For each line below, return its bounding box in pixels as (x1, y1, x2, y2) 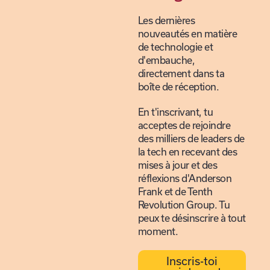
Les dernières (137, 15, 195, 27)
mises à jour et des (137, 160, 218, 171)
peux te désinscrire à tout (137, 213, 246, 224)
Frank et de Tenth (137, 186, 213, 198)
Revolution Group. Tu (137, 199, 230, 211)
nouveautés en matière (137, 28, 237, 40)
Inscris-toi (166, 255, 218, 268)
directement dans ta (137, 68, 225, 80)
